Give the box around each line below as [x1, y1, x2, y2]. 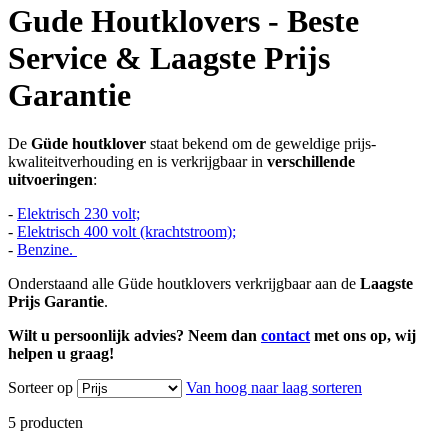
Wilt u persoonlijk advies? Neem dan [8, 327, 261, 345]
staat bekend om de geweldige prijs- [146, 135, 376, 153]
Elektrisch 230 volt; [17, 205, 140, 223]
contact [261, 327, 310, 345]
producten [16, 414, 83, 432]
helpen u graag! [8, 345, 114, 363]
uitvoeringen [8, 171, 93, 189]
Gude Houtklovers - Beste [8, 2, 359, 39]
